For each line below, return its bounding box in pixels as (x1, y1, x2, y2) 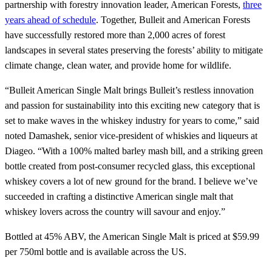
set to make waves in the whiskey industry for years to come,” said (5, 115, 259, 126)
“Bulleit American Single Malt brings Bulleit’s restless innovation (5, 85, 254, 96)
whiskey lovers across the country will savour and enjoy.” (5, 206, 225, 217)
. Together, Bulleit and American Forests (96, 15, 250, 25)
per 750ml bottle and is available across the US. (5, 246, 186, 257)
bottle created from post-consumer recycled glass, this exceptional (5, 161, 255, 172)
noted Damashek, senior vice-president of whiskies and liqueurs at (5, 131, 257, 141)
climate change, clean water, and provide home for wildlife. (5, 60, 234, 71)
